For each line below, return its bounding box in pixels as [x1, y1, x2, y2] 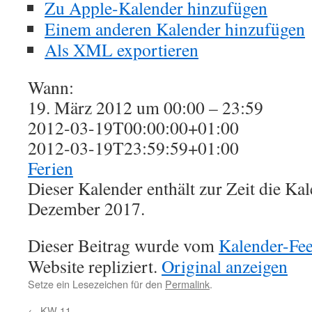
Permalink [165, 276, 210, 291]
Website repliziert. [28, 254, 162, 278]
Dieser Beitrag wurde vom [28, 233, 219, 257]
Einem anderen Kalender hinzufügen [45, 17, 305, 40]
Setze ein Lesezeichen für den [28, 276, 165, 291]
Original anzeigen [162, 254, 288, 278]
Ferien [28, 156, 73, 180]
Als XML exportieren [45, 38, 198, 61]
